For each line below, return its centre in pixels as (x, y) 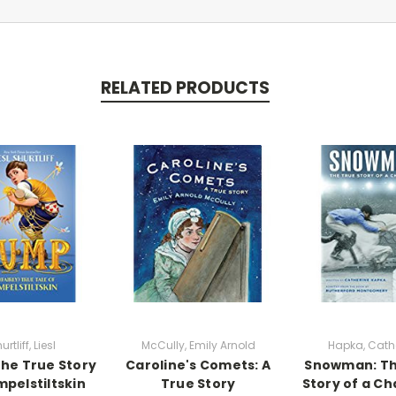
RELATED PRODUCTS (185, 88)
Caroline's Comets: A (198, 365)
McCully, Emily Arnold (198, 345)
